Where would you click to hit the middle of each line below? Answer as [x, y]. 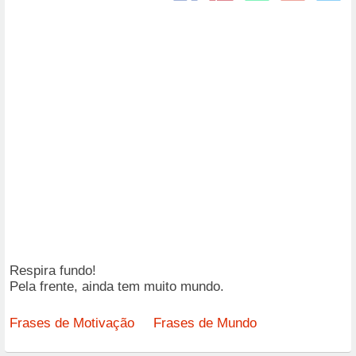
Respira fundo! [53, 271]
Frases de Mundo [205, 323]
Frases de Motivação [72, 323]
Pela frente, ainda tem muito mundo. [117, 287]
